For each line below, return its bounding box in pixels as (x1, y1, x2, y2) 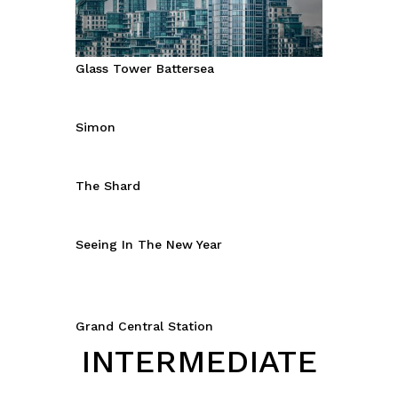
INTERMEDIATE (80, 343, 317, 381)
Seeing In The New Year (75, 237, 222, 252)
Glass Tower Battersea (75, 61, 214, 76)
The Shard (75, 179, 140, 194)
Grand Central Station (75, 319, 213, 334)
